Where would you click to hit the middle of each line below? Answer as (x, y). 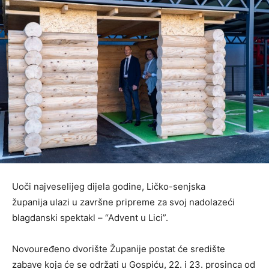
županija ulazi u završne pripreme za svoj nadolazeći (123, 202)
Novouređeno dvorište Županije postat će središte (119, 249)
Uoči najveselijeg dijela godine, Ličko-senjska (109, 186)
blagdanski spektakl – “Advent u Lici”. (90, 217)
